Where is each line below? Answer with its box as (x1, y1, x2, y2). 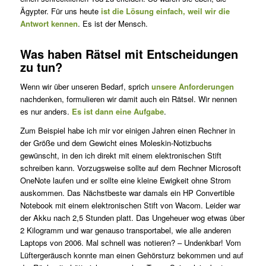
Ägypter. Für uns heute (20, 5, 101, 17)
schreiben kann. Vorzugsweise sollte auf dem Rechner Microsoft (20, 162, 241, 174)
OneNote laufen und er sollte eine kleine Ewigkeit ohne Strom (20, 175, 231, 186)
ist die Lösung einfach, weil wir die (100, 5, 230, 17)
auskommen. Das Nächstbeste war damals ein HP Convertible (20, 187, 235, 199)
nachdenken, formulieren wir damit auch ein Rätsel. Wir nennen (20, 93, 237, 105)
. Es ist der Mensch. (77, 18, 148, 30)
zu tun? (20, 58, 62, 76)
